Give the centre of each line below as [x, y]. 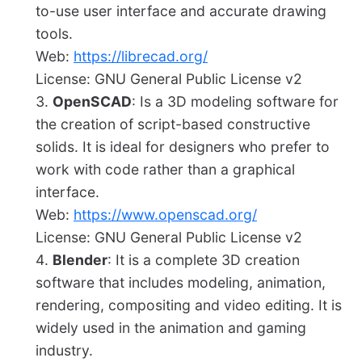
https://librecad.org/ [141, 57]
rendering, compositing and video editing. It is [189, 305]
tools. [54, 34]
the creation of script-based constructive [173, 124]
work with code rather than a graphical [165, 170]
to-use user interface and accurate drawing [181, 11]
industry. [64, 351]
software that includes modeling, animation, [181, 283]
